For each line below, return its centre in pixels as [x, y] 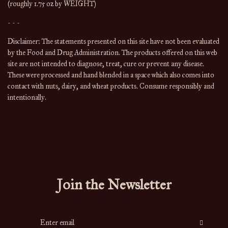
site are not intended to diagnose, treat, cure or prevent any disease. [106, 64]
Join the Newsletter [114, 185]
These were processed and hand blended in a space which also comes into [111, 75]
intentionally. [27, 97]
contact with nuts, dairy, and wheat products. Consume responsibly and [111, 86]
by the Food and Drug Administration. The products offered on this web [112, 53]
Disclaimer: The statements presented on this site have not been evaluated [113, 41]
